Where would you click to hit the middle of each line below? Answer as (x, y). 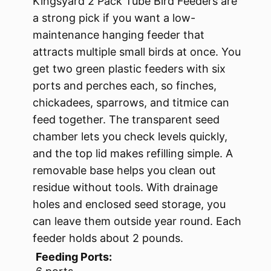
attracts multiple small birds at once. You (137, 52)
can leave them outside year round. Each (137, 221)
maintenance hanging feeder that (119, 35)
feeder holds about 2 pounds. (108, 238)
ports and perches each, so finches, (125, 86)
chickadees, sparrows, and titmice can (131, 103)
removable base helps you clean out (124, 171)
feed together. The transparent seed (126, 120)
